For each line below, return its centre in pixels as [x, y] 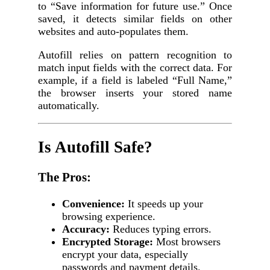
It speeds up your [164, 204]
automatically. [68, 106]
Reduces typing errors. [160, 229]
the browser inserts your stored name [135, 93]
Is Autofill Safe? [95, 147]
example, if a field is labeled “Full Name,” [135, 80]
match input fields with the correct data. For [135, 68]
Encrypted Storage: [107, 242]
